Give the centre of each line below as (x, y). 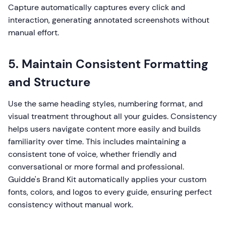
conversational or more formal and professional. (96, 167)
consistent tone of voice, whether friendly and (92, 154)
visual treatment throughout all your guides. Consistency (112, 117)
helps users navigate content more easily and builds (104, 129)
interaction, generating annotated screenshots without (109, 20)
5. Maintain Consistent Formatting (108, 64)
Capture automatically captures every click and (97, 8)
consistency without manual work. (71, 205)
